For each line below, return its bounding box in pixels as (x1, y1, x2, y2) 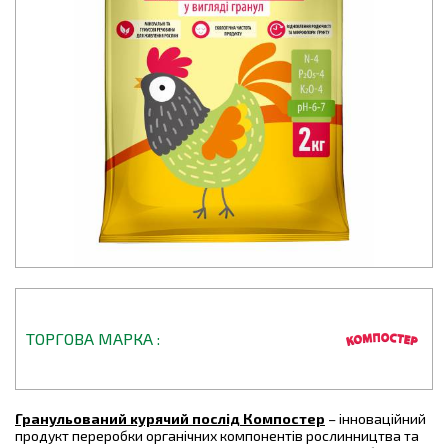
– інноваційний (325, 410, 426, 427)
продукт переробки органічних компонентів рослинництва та (15, 427, 419, 444)
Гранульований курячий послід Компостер (15, 410, 325, 427)
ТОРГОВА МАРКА (26, 329, 157, 348)
